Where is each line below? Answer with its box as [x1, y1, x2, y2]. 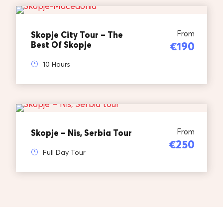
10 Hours [43, 60, 70, 69]
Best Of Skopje [31, 39, 92, 50]
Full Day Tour [43, 148, 86, 157]
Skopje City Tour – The [31, 29, 123, 40]
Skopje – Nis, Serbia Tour [31, 127, 132, 138]
